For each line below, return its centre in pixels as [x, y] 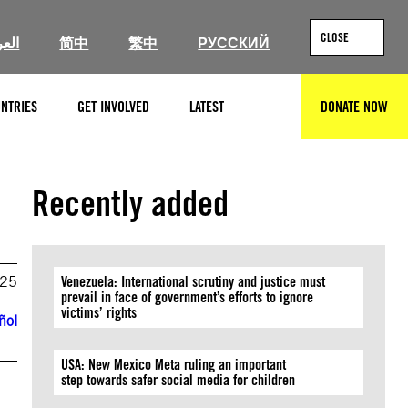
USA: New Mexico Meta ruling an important [174, 365]
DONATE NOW [354, 107]
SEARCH [285, 115]
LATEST [207, 107]
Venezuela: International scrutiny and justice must [194, 282]
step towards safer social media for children [180, 380]
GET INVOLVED [113, 107]
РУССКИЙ [234, 43]
